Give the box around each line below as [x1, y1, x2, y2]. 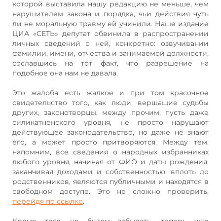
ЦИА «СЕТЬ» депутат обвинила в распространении [12, 29, 209, 38]
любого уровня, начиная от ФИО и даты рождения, [12, 157, 209, 166]
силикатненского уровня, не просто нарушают [12, 117, 209, 127]
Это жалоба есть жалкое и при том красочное [12, 88, 209, 97]
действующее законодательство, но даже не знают [12, 127, 209, 137]
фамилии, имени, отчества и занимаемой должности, [12, 48, 209, 58]
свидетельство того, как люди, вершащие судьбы [12, 98, 209, 107]
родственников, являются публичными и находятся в [12, 177, 209, 186]
